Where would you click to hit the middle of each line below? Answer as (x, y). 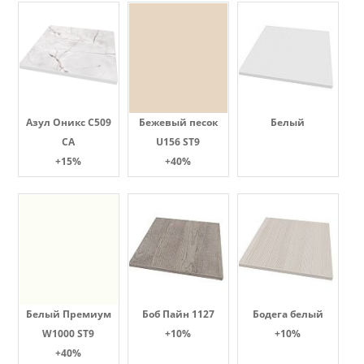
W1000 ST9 (68, 334)
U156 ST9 (178, 142)
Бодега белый (288, 314)
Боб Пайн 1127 (178, 314)
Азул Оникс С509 (68, 122)
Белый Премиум (68, 314)
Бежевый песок (178, 122)
